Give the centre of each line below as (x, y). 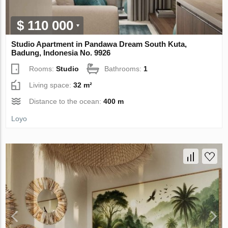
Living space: (51, 85)
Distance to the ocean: (66, 102)
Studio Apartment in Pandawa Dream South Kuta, (99, 44)
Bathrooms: (124, 69)
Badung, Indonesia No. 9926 (61, 53)
